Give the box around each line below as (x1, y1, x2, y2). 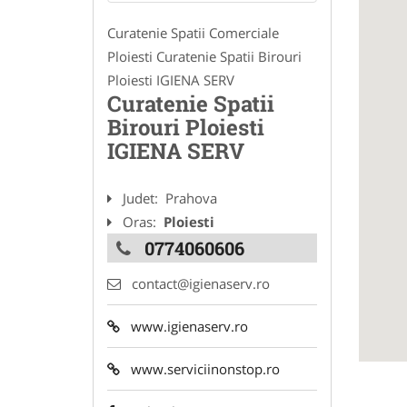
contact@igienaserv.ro (132, 274, 270, 293)
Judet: (123, 189, 162, 208)
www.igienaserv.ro (120, 317, 248, 336)
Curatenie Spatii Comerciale (107, 24, 279, 43)
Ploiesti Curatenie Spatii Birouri (107, 47, 302, 66)
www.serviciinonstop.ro (120, 360, 280, 379)
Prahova (165, 189, 217, 208)
